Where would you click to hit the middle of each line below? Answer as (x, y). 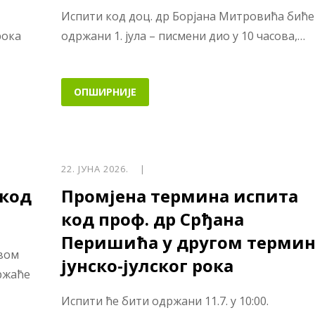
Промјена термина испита (179, 195)
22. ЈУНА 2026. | (103, 168)
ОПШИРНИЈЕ (105, 91)
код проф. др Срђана (152, 219)
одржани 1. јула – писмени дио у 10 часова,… (183, 36)
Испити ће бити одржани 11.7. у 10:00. (165, 301)
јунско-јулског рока (147, 265)
